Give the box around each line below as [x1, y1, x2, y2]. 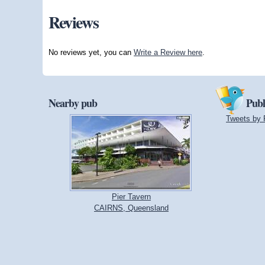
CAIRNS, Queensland [94, 203, 169, 212]
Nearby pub [49, 95, 97, 111]
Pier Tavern [112, 192, 151, 201]
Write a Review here [134, 47, 202, 57]
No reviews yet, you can [49, 47, 134, 57]
